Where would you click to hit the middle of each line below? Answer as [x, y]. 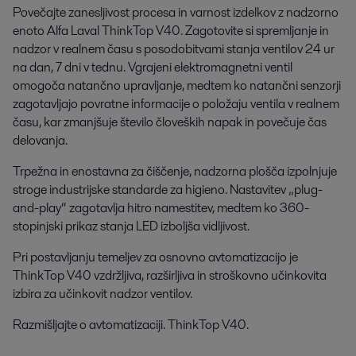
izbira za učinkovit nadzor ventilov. [103, 294]
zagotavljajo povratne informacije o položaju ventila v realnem [176, 104]
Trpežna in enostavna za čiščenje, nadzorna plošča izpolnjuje [175, 171]
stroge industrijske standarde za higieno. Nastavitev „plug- [168, 190]
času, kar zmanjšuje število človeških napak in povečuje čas [170, 122]
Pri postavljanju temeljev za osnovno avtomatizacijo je [155, 257]
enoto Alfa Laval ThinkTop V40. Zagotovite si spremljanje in [171, 31]
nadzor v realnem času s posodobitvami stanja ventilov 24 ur [174, 49]
